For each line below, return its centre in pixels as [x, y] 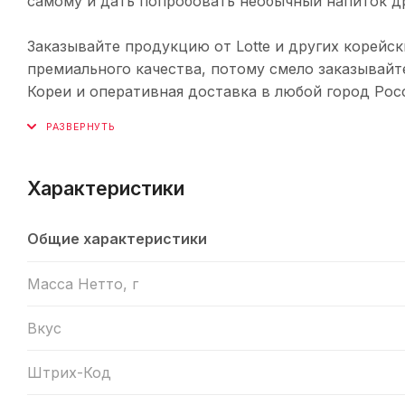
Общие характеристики [117, 238]
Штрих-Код [69, 372]
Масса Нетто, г [83, 283]
